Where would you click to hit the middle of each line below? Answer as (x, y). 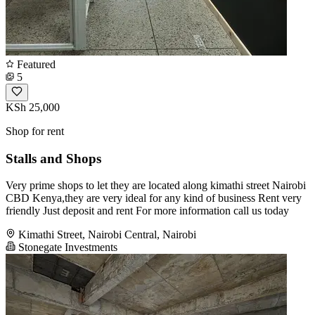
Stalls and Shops (53, 158)
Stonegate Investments (66, 247)
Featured (35, 64)
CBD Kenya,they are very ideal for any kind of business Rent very (154, 198)
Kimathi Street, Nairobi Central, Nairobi (107, 235)
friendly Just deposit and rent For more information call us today (147, 211)
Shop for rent (35, 131)
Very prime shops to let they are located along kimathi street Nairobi (156, 186)
